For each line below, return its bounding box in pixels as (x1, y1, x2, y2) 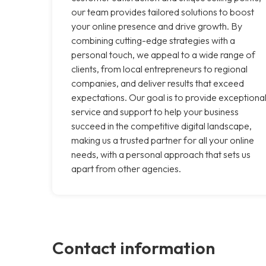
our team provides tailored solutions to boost (71, 5, 254, 18)
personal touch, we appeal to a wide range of (71, 48, 255, 61)
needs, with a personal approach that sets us (71, 148, 251, 160)
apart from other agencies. (71, 162, 181, 175)
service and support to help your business (71, 105, 239, 118)
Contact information (52, 236, 215, 258)
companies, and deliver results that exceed (71, 77, 244, 89)
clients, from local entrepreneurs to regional (71, 62, 248, 75)
